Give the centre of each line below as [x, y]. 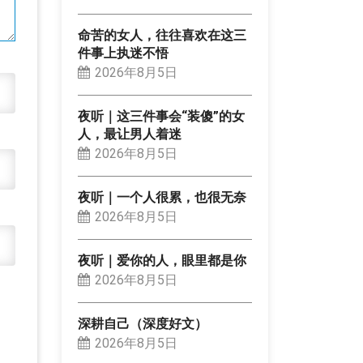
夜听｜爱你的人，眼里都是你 [162, 261]
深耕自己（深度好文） [143, 324]
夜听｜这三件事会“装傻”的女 [161, 117]
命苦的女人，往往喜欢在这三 [162, 36]
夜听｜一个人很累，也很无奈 [162, 198]
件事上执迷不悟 [123, 53]
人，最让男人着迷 [130, 135]
